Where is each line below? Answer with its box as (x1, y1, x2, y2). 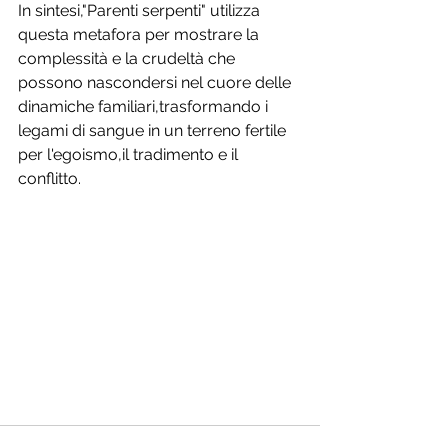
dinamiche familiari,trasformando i (18, 97, 272, 117)
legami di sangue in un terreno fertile (18, 121, 290, 141)
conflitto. (18, 169, 81, 189)
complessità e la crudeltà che (18, 49, 239, 69)
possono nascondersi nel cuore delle (18, 73, 295, 93)
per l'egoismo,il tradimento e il (18, 145, 242, 165)
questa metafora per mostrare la (18, 25, 263, 45)
